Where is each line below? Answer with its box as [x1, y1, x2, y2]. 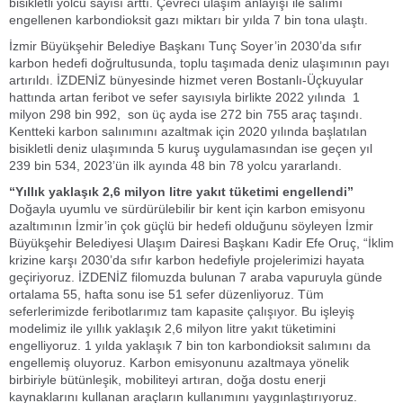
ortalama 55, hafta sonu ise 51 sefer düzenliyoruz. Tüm [9, 287, 324, 301]
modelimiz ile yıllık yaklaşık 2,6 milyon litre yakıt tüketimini [9, 321, 336, 336]
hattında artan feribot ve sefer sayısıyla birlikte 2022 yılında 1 [9, 90, 360, 104]
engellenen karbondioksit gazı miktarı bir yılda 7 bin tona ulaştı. [9, 13, 368, 27]
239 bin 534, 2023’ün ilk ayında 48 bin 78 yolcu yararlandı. [9, 158, 342, 173]
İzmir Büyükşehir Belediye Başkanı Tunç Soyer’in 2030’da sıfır [9, 39, 362, 53]
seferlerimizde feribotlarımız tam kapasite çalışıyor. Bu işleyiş [9, 304, 354, 318]
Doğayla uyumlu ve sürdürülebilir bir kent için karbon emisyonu [9, 201, 365, 216]
